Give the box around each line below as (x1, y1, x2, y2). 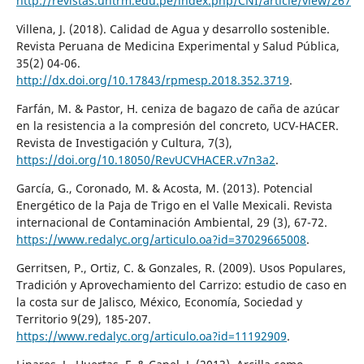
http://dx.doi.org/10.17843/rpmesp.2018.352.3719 (15, 71, 289, 88)
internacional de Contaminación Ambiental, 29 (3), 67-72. (15, 214, 327, 230)
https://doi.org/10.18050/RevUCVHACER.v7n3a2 (15, 151, 275, 167)
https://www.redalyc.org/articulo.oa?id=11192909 (15, 327, 287, 344)
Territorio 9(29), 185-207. (15, 310, 151, 327)
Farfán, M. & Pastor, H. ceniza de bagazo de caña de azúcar (15, 100, 340, 116)
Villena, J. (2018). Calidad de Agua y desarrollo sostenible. (15, 20, 330, 37)
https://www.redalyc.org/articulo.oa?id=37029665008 (15, 231, 306, 247)
